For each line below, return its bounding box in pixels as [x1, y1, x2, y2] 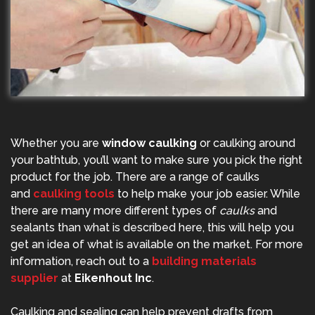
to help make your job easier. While [115, 187, 300, 201]
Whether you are [11, 136, 102, 150]
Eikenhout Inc [75, 271, 152, 285]
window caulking [102, 136, 197, 150]
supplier [11, 271, 58, 285]
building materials [152, 255, 257, 269]
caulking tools [33, 187, 115, 201]
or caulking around [197, 136, 295, 150]
